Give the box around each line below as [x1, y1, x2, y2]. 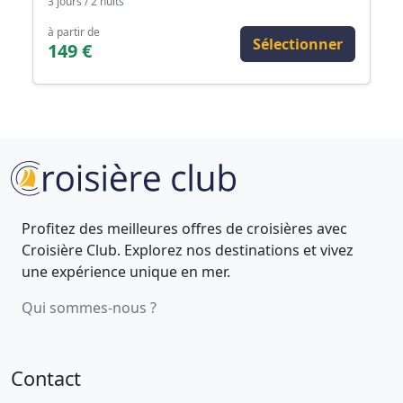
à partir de [48, 24, 100, 40]
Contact [11, 364, 81, 391]
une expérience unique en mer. [22, 261, 230, 282]
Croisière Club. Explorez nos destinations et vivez [22, 239, 354, 260]
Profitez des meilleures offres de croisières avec [22, 218, 347, 238]
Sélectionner [253, 34, 343, 55]
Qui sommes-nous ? [22, 297, 157, 318]
